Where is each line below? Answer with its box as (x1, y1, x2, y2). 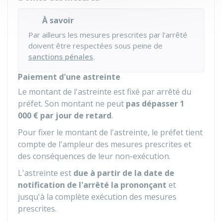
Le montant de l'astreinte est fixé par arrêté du (18, 86, 191, 97)
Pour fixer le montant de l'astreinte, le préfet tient (18, 127, 203, 138)
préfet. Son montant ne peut (18, 98, 126, 109)
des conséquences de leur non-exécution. (18, 151, 170, 162)
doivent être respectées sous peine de (28, 41, 163, 51)
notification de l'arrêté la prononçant (18, 179, 168, 190)
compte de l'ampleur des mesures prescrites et (18, 139, 191, 150)
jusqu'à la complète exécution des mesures (18, 191, 176, 202)
